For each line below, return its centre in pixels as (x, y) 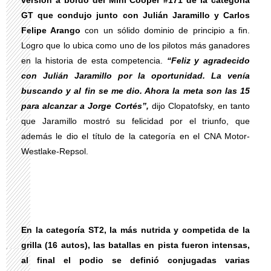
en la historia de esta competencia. (92, 60)
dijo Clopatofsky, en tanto (201, 106)
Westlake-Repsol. (55, 151)
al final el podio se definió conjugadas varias (135, 260)
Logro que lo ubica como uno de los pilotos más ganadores (135, 45)
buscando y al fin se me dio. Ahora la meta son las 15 (135, 91)
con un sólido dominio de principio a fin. (168, 30)
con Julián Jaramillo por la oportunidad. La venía (135, 76)
